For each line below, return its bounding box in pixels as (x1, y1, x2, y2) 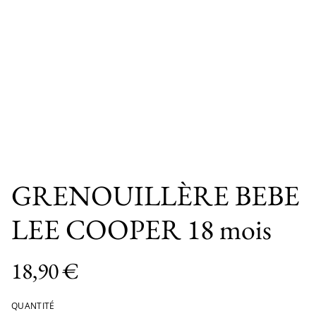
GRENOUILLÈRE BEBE (11, 177, 300, 214)
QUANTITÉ (11, 300, 55, 312)
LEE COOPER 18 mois (11, 211, 272, 248)
